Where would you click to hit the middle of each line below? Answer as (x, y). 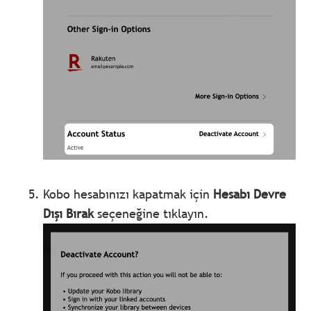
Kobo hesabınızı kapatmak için (128, 194)
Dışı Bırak (69, 213)
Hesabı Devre (250, 194)
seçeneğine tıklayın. (152, 213)
